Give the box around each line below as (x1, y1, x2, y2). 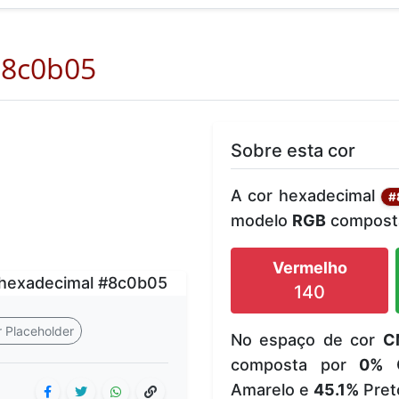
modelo (231, 210, 292, 230)
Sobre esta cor (231, 139, 355, 161)
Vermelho (272, 257, 347, 277)
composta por (231, 354, 360, 374)
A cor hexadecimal (231, 185, 380, 205)
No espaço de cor (231, 330, 383, 349)
